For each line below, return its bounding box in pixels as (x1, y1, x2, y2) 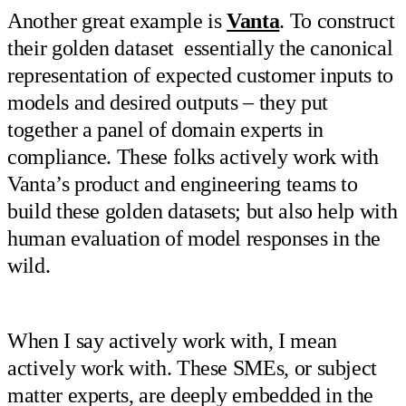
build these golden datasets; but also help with (7, 199, 398, 224)
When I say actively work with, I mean (7, 328, 337, 353)
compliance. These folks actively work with (7, 145, 380, 169)
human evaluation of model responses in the (7, 227, 382, 251)
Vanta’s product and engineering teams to (7, 172, 358, 197)
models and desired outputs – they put (7, 91, 328, 115)
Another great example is (7, 9, 227, 34)
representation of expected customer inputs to (7, 63, 393, 88)
